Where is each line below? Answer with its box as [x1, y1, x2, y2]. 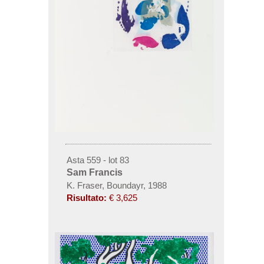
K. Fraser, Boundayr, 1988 [66, 180, 167, 190]
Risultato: [66, 192, 107, 203]
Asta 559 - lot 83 [66, 154, 129, 165]
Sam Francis [66, 167, 123, 177]
